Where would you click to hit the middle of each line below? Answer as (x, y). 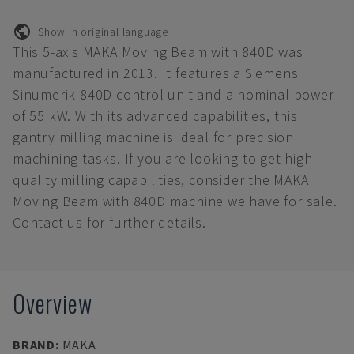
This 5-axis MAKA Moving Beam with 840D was (158, 52)
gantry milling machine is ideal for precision (153, 137)
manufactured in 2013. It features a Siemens (156, 73)
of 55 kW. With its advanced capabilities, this (155, 116)
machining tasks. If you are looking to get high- (165, 158)
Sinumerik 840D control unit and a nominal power (173, 94)
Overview (53, 303)
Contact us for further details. (109, 222)
